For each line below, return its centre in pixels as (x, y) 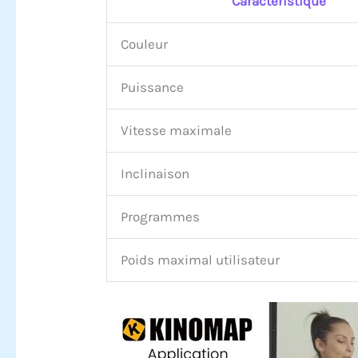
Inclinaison (155, 173)
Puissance (153, 87)
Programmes (161, 216)
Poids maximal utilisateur (201, 259)
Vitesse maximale (177, 130)
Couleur (145, 44)
